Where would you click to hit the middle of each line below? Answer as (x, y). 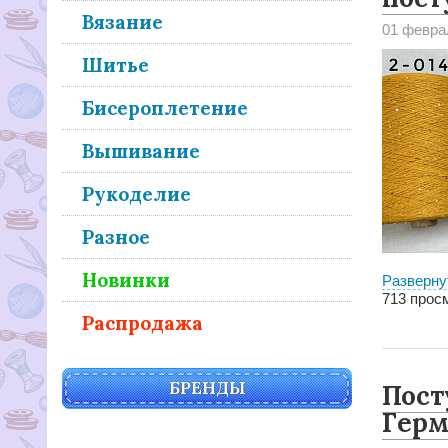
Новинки (126, 280)
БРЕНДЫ (207, 388)
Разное (116, 237)
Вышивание (141, 151)
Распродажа (142, 323)
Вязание (122, 22)
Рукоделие (136, 194)
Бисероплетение (165, 108)
